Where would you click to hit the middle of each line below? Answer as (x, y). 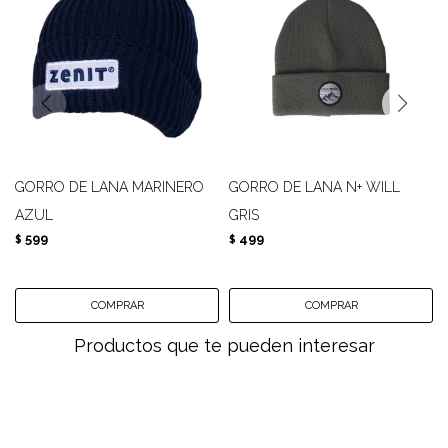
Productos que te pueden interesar (224, 345)
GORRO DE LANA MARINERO (109, 187)
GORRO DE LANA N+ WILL (314, 187)
